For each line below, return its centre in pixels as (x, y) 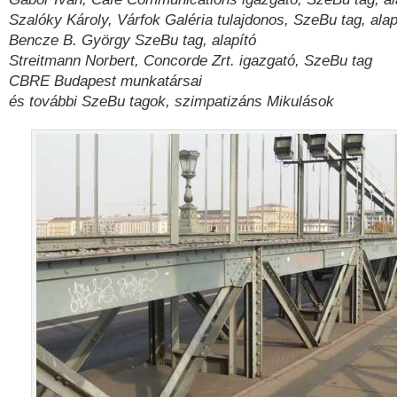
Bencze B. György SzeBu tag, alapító (132, 40)
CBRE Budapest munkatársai (105, 81)
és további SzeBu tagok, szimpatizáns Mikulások (171, 101)
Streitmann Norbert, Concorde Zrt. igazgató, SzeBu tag (191, 61)
